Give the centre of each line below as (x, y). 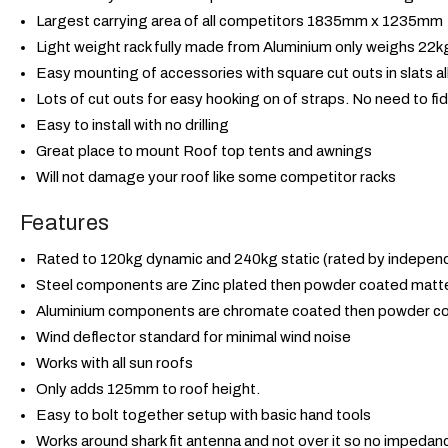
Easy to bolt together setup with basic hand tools (204, 415)
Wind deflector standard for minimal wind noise (194, 337)
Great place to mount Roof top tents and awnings (206, 151)
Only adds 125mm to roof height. (148, 389)
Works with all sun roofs (115, 363)
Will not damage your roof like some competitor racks (216, 177)
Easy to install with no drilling (133, 125)
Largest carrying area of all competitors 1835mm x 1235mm (240, 21)
